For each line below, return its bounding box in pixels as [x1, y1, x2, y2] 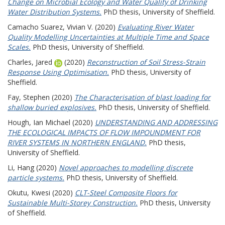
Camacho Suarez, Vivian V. [8, 22, 93, 32]
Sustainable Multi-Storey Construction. [8, 198, 138, 207]
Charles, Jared [8, 57, 52, 67]
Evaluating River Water [118, 22, 194, 32]
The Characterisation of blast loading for [74, 92, 210, 102]
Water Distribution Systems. [8, 7, 101, 17]
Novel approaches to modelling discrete [59, 163, 193, 172]
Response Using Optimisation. [8, 67, 109, 77]
